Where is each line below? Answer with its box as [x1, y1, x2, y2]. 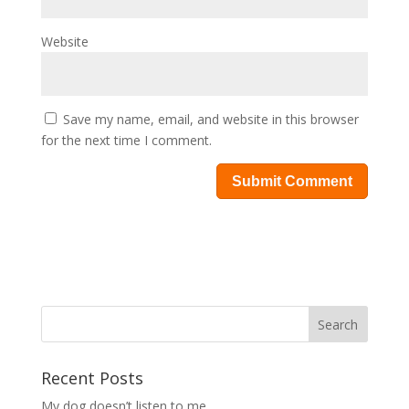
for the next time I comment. [40, 131, 212, 150]
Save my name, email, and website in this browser [62, 110, 359, 129]
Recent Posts [40, 367, 143, 390]
